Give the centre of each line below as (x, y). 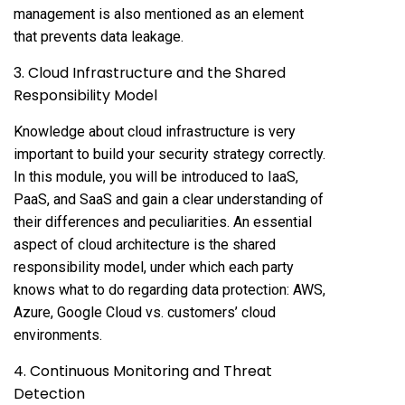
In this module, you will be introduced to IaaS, (156, 176)
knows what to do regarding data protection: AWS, (170, 289)
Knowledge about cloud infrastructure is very (155, 131)
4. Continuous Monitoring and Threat (143, 371)
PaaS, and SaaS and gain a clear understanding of (169, 199)
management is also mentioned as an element (159, 14)
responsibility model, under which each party (154, 267)
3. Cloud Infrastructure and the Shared (150, 72)
